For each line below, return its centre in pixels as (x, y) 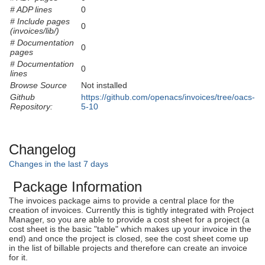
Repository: (31, 107)
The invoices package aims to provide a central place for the (122, 200)
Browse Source (38, 85)
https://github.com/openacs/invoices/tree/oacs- (168, 97)
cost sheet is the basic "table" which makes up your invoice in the (130, 229)
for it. (18, 257)
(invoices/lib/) (35, 31)
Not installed (104, 85)
